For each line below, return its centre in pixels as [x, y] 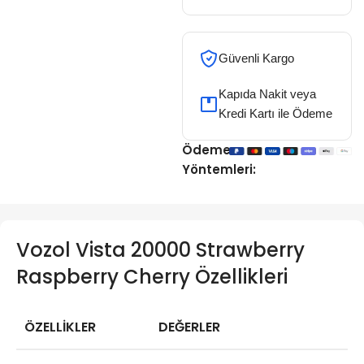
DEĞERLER [189, 327]
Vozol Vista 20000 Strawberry [160, 250]
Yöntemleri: [219, 169]
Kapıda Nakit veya [267, 94]
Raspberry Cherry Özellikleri [152, 277]
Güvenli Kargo [256, 58]
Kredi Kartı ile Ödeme [275, 113]
